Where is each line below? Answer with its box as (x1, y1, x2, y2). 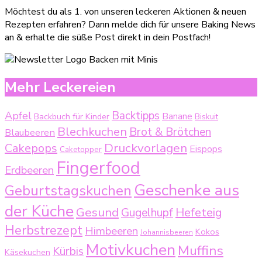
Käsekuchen (5, 246, 50, 258)
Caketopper (60, 143, 102, 155)
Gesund (76, 204, 119, 220)
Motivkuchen (86, 239, 175, 261)
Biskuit (195, 111, 218, 122)
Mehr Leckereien (5, 77, 116, 96)
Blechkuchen (57, 123, 127, 140)
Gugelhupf (121, 204, 173, 220)
